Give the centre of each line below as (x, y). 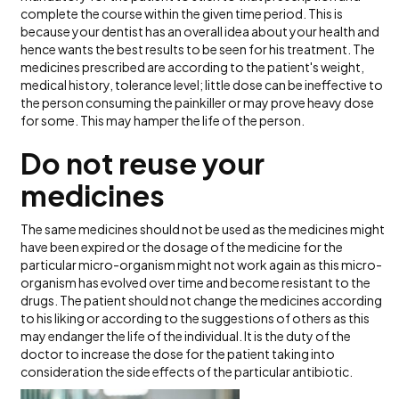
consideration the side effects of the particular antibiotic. (187, 371)
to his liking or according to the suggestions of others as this (195, 318)
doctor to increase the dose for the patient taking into (178, 354)
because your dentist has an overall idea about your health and (200, 31)
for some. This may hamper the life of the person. (164, 120)
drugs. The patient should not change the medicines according (202, 300)
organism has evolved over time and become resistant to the (196, 282)
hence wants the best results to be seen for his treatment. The (198, 49)
